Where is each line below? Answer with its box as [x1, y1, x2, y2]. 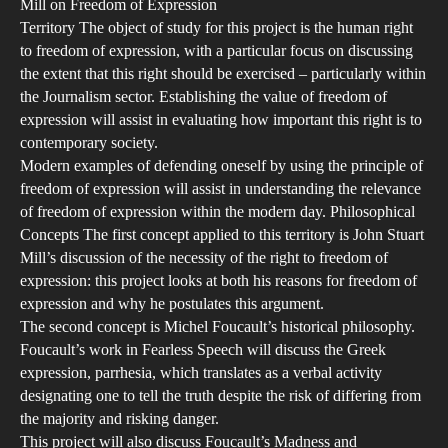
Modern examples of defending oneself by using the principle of [20, 155, 423, 176]
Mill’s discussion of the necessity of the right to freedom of [20, 247, 388, 268]
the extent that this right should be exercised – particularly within [20, 63, 426, 84]
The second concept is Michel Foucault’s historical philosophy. [20, 316, 415, 337]
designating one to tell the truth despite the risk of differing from [20, 385, 421, 406]
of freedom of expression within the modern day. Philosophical [20, 201, 415, 222]
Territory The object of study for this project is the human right [20, 17, 413, 38]
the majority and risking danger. [20, 408, 219, 429]
